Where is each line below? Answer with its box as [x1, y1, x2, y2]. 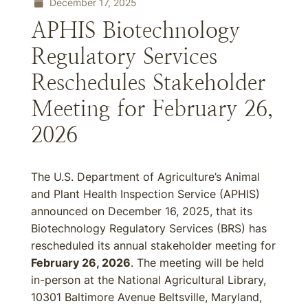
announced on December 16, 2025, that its [31, 204, 252, 218]
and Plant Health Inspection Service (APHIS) [31, 187, 260, 201]
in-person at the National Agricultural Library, [31, 273, 266, 287]
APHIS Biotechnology [31, 18, 240, 43]
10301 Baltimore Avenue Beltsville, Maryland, [31, 290, 262, 304]
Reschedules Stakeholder [31, 70, 265, 95]
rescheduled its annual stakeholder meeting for [31, 239, 276, 252]
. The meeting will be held [131, 256, 264, 269]
